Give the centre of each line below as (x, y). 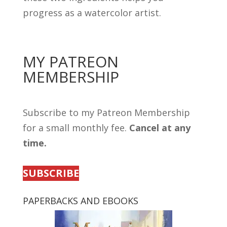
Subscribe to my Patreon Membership (106, 113)
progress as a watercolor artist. (92, 13)
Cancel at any (160, 128)
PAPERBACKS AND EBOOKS (80, 201)
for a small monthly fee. (76, 128)
